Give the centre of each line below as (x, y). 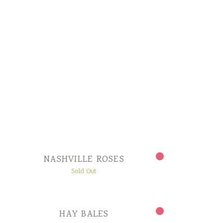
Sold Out (84, 171)
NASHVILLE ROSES (84, 160)
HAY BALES (84, 214)
